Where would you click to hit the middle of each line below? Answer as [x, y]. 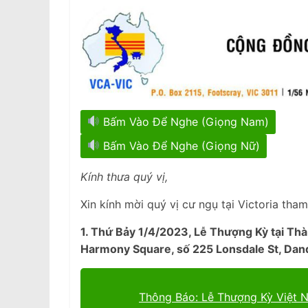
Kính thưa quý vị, [124, 176]
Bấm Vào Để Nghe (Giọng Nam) [185, 121]
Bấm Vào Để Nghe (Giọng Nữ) [180, 145]
